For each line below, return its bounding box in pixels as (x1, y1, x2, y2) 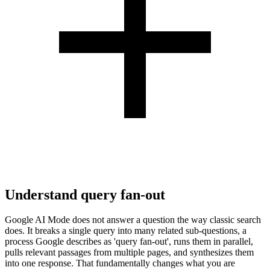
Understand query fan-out (5, 186, 165, 202)
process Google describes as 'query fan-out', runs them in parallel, (5, 236, 253, 247)
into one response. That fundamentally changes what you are (5, 258, 235, 269)
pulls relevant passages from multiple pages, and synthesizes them (5, 247, 254, 258)
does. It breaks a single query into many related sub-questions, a (5, 225, 246, 236)
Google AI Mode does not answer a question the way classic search (5, 215, 261, 225)
